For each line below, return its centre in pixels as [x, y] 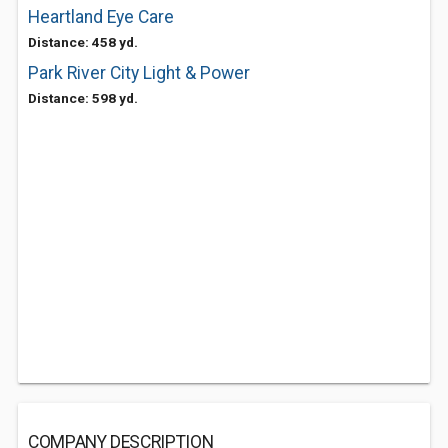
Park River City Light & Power [139, 73]
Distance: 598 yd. [83, 98]
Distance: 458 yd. [83, 42]
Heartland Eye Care [101, 17]
